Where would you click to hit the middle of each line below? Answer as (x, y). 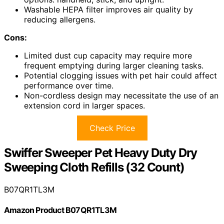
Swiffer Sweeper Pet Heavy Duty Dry (101, 153)
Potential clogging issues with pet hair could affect (120, 76)
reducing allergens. (60, 20)
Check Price (112, 128)
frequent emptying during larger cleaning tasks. (114, 66)
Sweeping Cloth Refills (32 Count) (94, 167)
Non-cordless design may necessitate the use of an (121, 96)
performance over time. (69, 86)
